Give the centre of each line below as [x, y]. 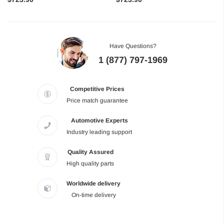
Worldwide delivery [93, 184]
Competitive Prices [97, 89]
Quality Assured [90, 152]
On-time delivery [93, 195]
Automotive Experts [99, 121]
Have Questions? [133, 46]
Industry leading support [99, 132]
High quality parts [90, 164]
